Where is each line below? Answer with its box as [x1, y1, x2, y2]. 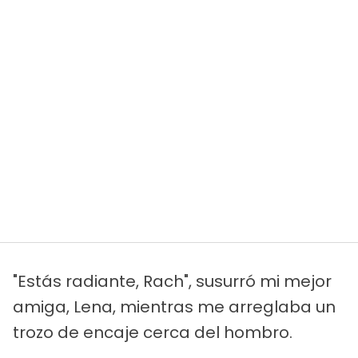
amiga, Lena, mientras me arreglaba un [13, 295, 336, 318]
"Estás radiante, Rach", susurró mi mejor [13, 269, 332, 292]
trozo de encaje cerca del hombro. [13, 320, 292, 344]
